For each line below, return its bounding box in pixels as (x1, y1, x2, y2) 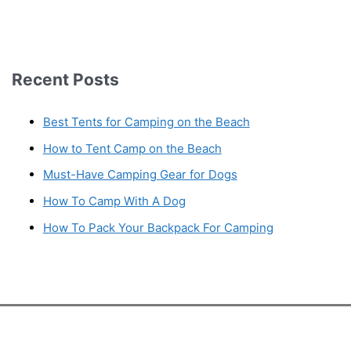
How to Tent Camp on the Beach (42, 140, 222, 156)
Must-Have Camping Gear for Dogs (42, 167, 237, 183)
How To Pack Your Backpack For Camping (42, 219, 273, 235)
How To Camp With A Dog (42, 194, 186, 209)
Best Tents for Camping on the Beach (42, 114, 250, 129)
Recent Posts (11, 70, 119, 90)
